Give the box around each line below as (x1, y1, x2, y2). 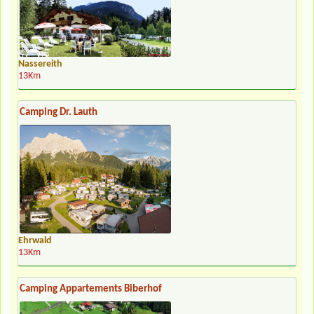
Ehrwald (18, 235, 52, 245)
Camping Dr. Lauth (20, 107, 97, 118)
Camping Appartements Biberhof (20, 283, 162, 294)
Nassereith (18, 59, 62, 69)
